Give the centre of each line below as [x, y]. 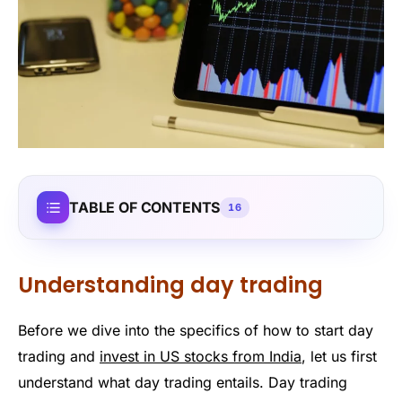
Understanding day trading [170, 284]
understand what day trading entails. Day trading [183, 382]
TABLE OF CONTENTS [145, 207]
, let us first [339, 356]
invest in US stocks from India [201, 356]
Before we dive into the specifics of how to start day [196, 330]
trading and [59, 356]
